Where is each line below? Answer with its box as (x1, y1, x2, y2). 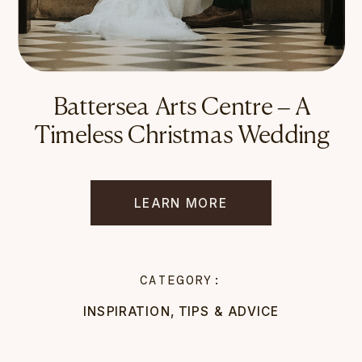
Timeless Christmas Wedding (33, 124, 330, 149)
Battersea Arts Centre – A (53, 95, 310, 120)
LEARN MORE (133, 194, 229, 210)
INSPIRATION (82, 303, 170, 319)
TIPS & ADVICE (178, 303, 280, 319)
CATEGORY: (139, 271, 223, 288)
